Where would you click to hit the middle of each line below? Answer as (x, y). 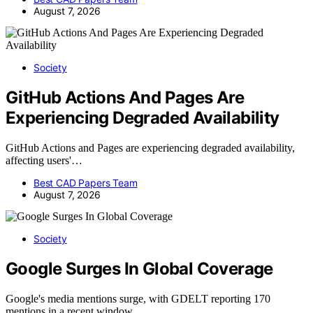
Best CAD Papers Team (86, 183)
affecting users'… (44, 161)
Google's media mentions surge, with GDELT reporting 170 (138, 299)
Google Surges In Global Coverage (139, 269)
